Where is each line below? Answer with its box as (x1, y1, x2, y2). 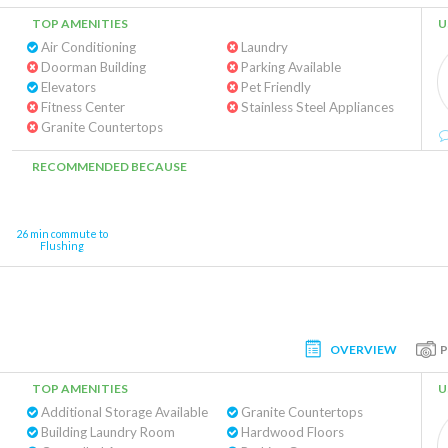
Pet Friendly (237, 79, 311, 95)
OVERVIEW (330, 341, 397, 357)
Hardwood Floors (237, 424, 344, 440)
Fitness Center (38, 99, 125, 115)
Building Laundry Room (38, 424, 175, 440)
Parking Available (237, 59, 341, 75)
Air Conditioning (38, 39, 136, 55)
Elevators (38, 79, 96, 95)
